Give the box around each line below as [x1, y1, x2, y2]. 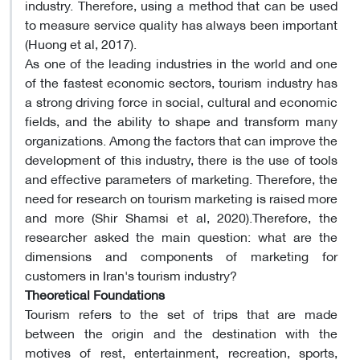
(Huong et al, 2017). [25, 31, 137, 55]
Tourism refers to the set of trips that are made [25, 301, 337, 325]
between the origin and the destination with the [25, 320, 337, 344]
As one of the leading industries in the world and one [25, 50, 337, 74]
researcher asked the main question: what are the [25, 223, 337, 247]
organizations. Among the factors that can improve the [25, 127, 337, 151]
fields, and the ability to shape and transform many [25, 108, 337, 132]
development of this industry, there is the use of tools [25, 146, 337, 170]
